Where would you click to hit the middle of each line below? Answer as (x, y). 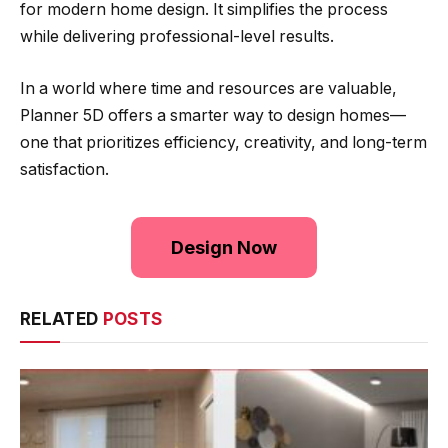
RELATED (61, 318)
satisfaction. (64, 169)
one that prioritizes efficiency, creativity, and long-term (223, 142)
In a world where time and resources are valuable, (208, 88)
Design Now (224, 247)
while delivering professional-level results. (177, 36)
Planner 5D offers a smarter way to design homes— (213, 115)
